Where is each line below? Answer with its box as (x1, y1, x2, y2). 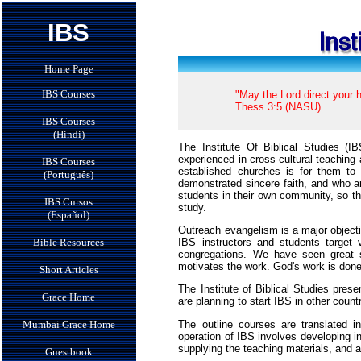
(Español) (48, 209, 90, 222)
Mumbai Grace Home (22, 318, 115, 331)
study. (178, 201, 207, 214)
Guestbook (44, 346, 93, 359)
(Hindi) (52, 128, 85, 141)
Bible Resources (33, 236, 105, 249)
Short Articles (39, 263, 98, 276)
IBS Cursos (44, 196, 93, 209)
